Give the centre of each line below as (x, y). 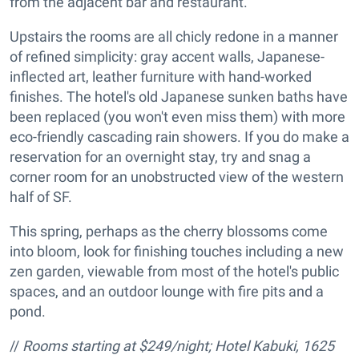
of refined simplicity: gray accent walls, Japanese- (167, 57)
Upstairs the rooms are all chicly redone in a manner (174, 37)
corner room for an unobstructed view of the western (177, 177)
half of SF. (41, 197)
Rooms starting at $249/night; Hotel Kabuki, (162, 346)
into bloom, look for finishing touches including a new (177, 252)
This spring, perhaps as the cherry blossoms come (169, 232)
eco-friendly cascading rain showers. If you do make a (179, 137)
